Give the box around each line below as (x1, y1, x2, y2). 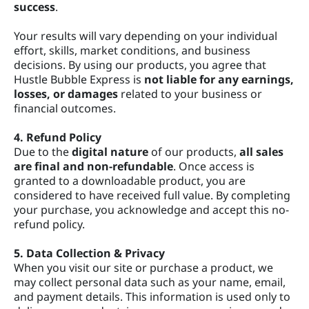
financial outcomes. (14, 100, 116, 116)
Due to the (14, 143, 72, 159)
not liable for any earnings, (144, 71, 294, 87)
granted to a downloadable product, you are (14, 172, 246, 188)
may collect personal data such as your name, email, (14, 274, 286, 290)
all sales (239, 143, 283, 159)
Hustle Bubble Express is (14, 71, 144, 87)
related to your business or (118, 86, 262, 101)
